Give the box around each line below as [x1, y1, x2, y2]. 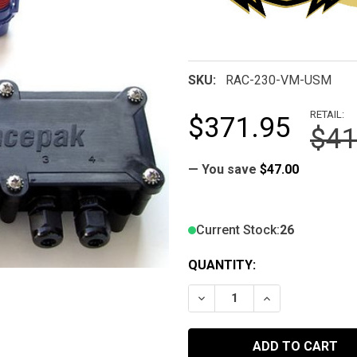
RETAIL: [310, 108, 344, 120]
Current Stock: [196, 222, 280, 237]
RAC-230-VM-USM [226, 72, 331, 88]
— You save [188, 161, 257, 177]
